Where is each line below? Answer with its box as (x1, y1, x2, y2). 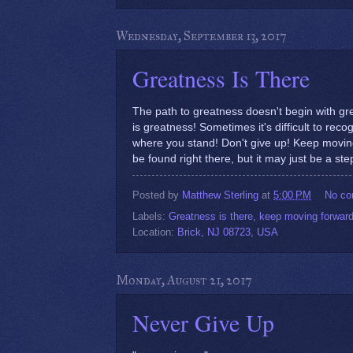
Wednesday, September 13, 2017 (116, 28, 287, 43)
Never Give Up (132, 307, 274, 339)
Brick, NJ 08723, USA (177, 226, 278, 239)
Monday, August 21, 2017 (116, 273, 252, 288)
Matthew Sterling (182, 189, 258, 202)
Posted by (132, 189, 182, 202)
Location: (132, 226, 177, 239)
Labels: (132, 210, 169, 223)
